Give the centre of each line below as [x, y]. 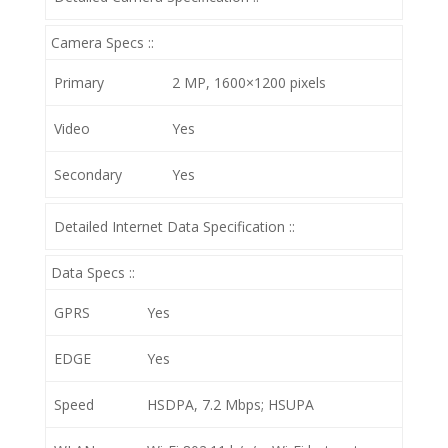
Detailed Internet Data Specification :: [174, 226]
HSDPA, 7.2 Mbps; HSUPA [230, 404]
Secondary [88, 174]
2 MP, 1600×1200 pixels [249, 82]
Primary [79, 82]
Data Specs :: [92, 272]
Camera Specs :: [102, 42]
